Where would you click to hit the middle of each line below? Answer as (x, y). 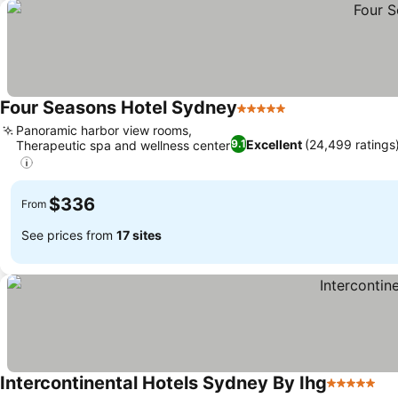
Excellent (275, 144)
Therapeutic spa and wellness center (123, 146)
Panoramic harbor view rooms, (104, 131)
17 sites (139, 235)
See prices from (69, 235)
